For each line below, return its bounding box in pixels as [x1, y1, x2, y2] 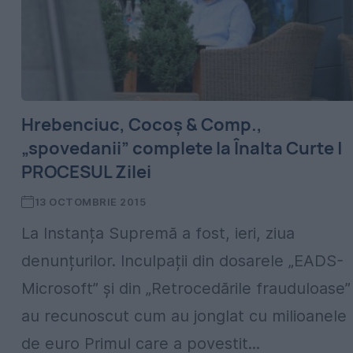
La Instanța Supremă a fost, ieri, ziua [21, 224, 295, 243]
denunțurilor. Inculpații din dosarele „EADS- [21, 251, 344, 270]
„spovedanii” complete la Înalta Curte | [21, 136, 343, 160]
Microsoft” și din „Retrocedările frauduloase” [21, 279, 351, 298]
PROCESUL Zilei [21, 160, 151, 184]
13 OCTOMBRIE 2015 [34, 195, 147, 208]
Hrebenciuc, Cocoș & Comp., [21, 113, 262, 136]
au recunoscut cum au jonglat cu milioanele [21, 307, 347, 325]
